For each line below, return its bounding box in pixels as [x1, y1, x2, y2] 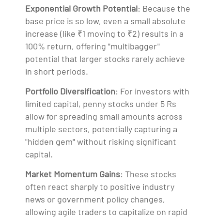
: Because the [138, 3, 190, 14]
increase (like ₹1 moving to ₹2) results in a [25, 28, 184, 39]
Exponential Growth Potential [25, 3, 138, 14]
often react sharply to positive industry [25, 181, 174, 192]
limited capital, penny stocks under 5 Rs [25, 98, 176, 109]
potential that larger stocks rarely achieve [25, 53, 185, 64]
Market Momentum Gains [25, 169, 120, 179]
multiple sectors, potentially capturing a [25, 124, 177, 134]
